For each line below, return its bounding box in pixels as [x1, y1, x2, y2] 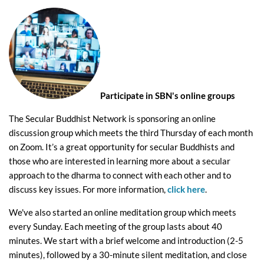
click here [167, 184, 205, 195]
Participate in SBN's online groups [100, 90, 235, 101]
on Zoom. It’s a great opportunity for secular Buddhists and [9, 141, 235, 153]
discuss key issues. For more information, [9, 184, 167, 195]
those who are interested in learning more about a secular [9, 156, 230, 167]
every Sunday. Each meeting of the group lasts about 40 [9, 221, 222, 232]
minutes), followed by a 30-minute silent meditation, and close [9, 249, 247, 260]
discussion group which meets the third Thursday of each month [9, 127, 253, 138]
